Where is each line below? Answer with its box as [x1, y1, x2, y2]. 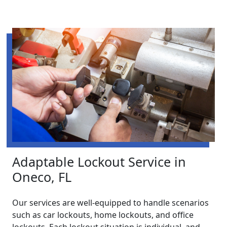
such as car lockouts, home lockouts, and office [12, 209, 194, 221]
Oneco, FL [12, 168, 71, 186]
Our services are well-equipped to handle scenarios [12, 197, 209, 209]
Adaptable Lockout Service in [12, 153, 186, 171]
